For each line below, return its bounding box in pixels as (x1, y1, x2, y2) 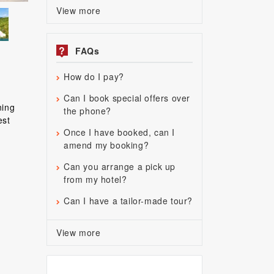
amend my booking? (64, 139, 149, 151)
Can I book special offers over (64, 92, 191, 104)
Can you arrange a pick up (64, 160, 176, 172)
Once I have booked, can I (64, 126, 176, 138)
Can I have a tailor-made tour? (64, 194, 193, 207)
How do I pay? (64, 70, 124, 83)
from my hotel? (64, 173, 127, 185)
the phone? (64, 105, 111, 117)
